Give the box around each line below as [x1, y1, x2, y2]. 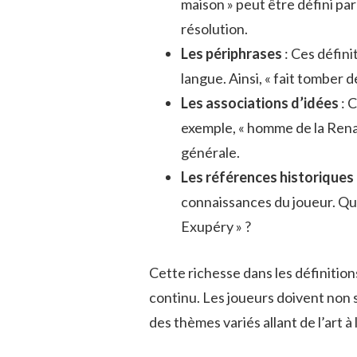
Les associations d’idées [181, 94, 339, 112]
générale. [181, 143, 240, 162]
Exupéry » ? [181, 218, 251, 236]
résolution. [181, 20, 248, 38]
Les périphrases [181, 45, 282, 63]
